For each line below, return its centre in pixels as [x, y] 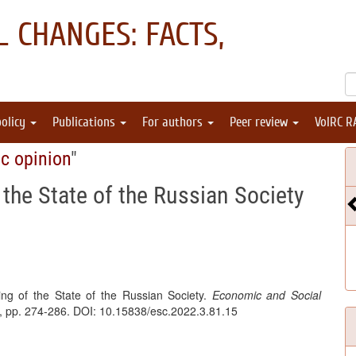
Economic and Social [266, 295]
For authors [174, 122]
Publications [85, 122]
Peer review [260, 122]
